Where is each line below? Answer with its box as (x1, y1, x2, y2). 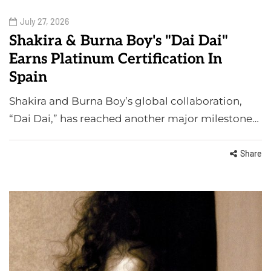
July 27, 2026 (20, 16, 69, 27)
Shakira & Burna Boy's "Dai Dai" (9, 32, 228, 50)
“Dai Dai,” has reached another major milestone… (9, 113, 259, 125)
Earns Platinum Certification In (9, 50, 222, 68)
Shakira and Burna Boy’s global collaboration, (9, 95, 242, 108)
